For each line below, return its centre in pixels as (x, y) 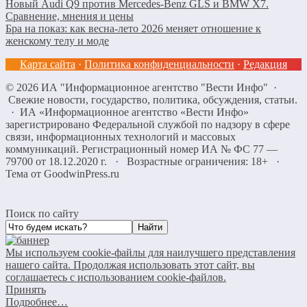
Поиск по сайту (42, 214)
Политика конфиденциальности (159, 64)
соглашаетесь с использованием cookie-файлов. (116, 278)
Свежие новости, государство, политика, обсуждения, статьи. (153, 100)
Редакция (265, 64)
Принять (26, 290)
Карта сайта (48, 64)
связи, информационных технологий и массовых (121, 137)
